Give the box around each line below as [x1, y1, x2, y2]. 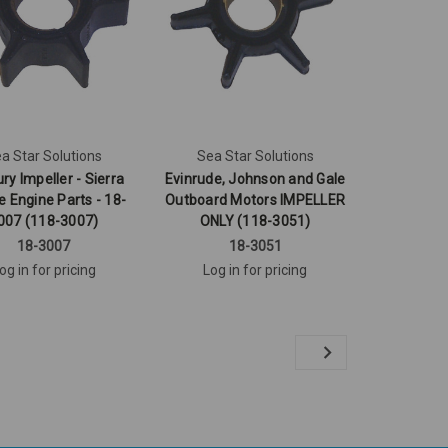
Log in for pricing [203, 262, 308, 279]
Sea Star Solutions [196, 148, 314, 165]
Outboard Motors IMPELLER [165, 192, 346, 209]
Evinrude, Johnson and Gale [164, 171, 346, 188]
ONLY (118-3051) [199, 213, 311, 230]
